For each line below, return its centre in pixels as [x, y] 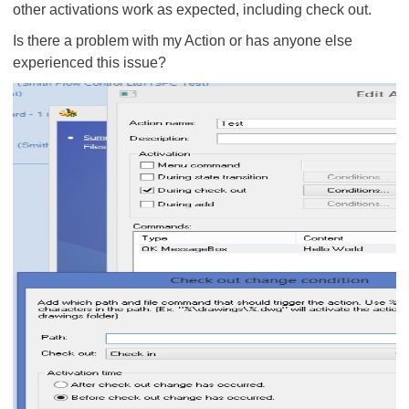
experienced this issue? [89, 63]
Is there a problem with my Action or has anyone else [183, 41]
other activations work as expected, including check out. [192, 10]
